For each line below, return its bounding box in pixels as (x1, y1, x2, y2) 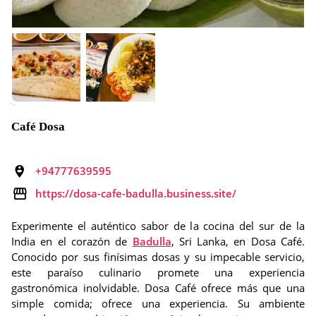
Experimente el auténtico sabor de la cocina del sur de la (11, 219, 305, 233)
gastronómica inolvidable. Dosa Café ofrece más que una (11, 281, 305, 295)
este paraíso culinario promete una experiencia (11, 265, 305, 279)
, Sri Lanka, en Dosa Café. (171, 234, 305, 248)
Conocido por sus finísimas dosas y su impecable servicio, (11, 250, 305, 264)
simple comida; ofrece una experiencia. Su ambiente (11, 296, 305, 310)
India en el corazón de (11, 234, 133, 248)
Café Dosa (11, 120, 65, 133)
